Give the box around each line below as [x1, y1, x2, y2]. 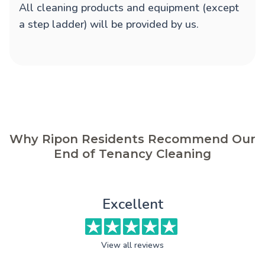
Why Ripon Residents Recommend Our [9, 132, 256, 147]
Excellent [102, 195, 163, 214]
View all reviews [101, 240, 164, 251]
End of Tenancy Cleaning [54, 147, 211, 161]
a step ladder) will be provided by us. [19, 17, 199, 32]
